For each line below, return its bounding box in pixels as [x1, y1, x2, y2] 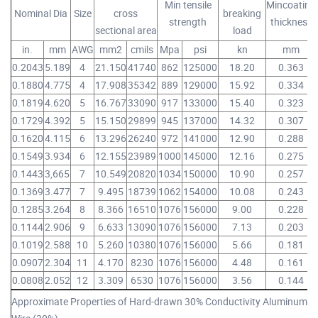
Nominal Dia [14, 6, 67, 21]
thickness [270, 15, 312, 29]
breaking [223, 6, 261, 21]
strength [169, 15, 207, 29]
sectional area [94, 23, 157, 38]
